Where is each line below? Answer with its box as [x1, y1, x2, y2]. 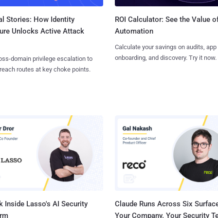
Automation [114, 27, 153, 36]
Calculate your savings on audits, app [114, 43, 217, 51]
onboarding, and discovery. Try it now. [114, 54, 217, 62]
